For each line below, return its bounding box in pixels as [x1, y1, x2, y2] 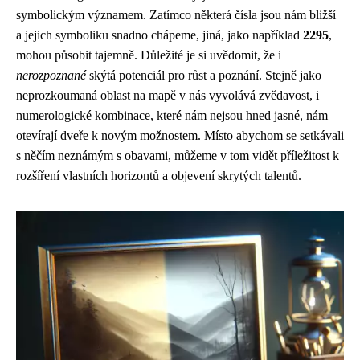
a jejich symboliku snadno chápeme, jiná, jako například [16, 28, 303, 42]
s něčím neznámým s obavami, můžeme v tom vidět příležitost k [16, 149, 339, 162]
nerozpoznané [16, 68, 86, 82]
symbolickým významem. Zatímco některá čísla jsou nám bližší [16, 8, 336, 22]
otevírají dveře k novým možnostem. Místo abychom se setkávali [16, 129, 344, 142]
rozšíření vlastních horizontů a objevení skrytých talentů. [16, 169, 301, 182]
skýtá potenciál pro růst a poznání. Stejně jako [86, 68, 321, 82]
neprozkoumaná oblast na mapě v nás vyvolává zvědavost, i [16, 88, 319, 102]
